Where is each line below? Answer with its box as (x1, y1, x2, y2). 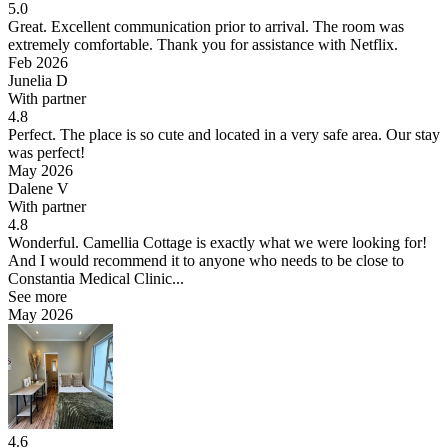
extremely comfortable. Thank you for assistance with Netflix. (8, 35, 398, 53)
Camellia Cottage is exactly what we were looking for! (79, 233, 427, 251)
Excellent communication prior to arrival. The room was (47, 17, 404, 35)
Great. (8, 17, 47, 35)
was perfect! (8, 143, 85, 161)
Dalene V (8, 179, 69, 197)
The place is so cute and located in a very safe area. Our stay (56, 125, 440, 143)
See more (8, 287, 67, 305)
